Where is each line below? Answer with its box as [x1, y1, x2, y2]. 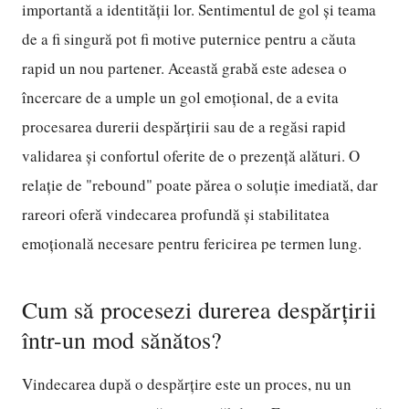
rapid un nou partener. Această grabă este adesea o [22, 58, 347, 79]
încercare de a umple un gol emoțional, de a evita [22, 87, 339, 108]
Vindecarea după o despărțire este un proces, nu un [22, 373, 351, 394]
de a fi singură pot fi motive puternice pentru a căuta [22, 28, 356, 49]
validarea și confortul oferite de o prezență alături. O [22, 145, 360, 166]
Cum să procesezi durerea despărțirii [22, 294, 376, 325]
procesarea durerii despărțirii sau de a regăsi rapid [22, 116, 346, 137]
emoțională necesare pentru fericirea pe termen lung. [22, 233, 362, 254]
